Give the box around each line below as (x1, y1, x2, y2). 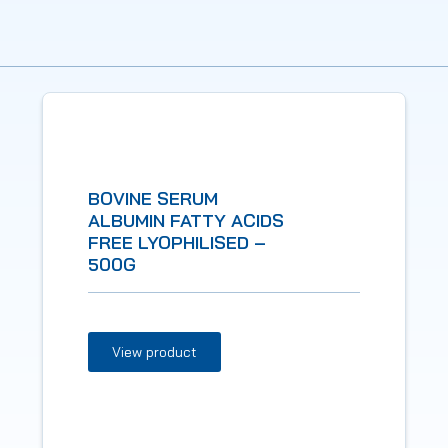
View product (111, 342, 197, 361)
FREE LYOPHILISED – (87, 230, 266, 254)
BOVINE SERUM (87, 186, 218, 210)
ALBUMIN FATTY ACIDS (87, 208, 284, 232)
